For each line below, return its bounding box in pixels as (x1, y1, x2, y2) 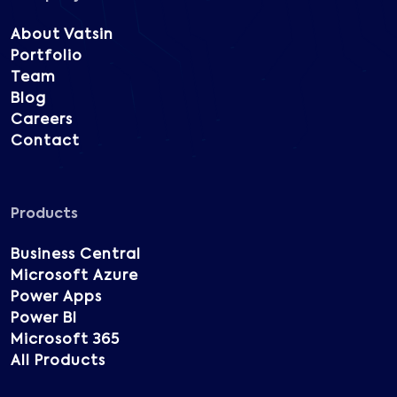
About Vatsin (11, 28, 113, 43)
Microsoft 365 (11, 333, 120, 348)
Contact (11, 135, 80, 150)
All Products (11, 354, 105, 370)
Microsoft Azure (11, 269, 138, 284)
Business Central (11, 248, 141, 263)
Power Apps (11, 291, 102, 306)
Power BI (11, 312, 77, 327)
